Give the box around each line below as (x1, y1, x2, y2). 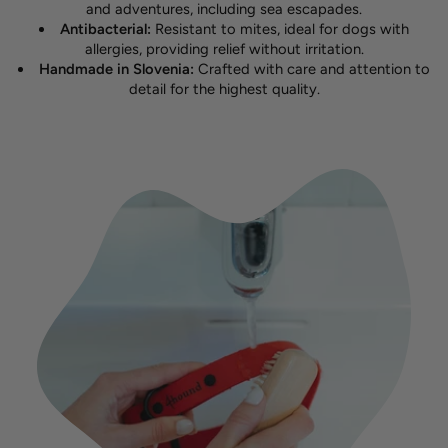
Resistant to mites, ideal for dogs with (154, 19, 409, 38)
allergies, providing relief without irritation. (84, 39, 364, 58)
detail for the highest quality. (128, 79, 320, 98)
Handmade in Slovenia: (38, 59, 198, 78)
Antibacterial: (59, 19, 155, 38)
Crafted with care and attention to (197, 59, 430, 78)
